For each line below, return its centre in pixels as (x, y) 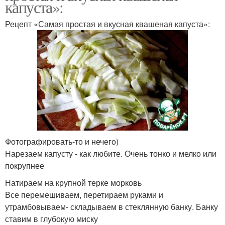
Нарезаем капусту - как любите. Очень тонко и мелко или (111, 153)
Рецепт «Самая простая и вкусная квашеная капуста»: (107, 24)
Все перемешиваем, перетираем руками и (84, 194)
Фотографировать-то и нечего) (62, 141)
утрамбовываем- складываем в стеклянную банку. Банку (111, 206)
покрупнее (25, 165)
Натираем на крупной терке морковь (73, 182)
